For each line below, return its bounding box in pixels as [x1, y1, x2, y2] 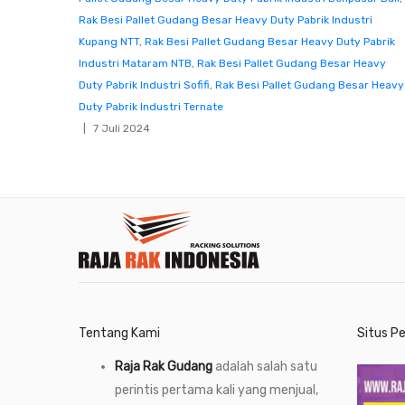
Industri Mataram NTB [79, 56, 192, 70]
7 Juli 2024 [93, 121, 150, 135]
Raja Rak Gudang [115, 358, 212, 374]
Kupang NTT [79, 34, 139, 48]
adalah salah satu [212, 358, 317, 374]
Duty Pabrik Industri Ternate [79, 99, 223, 113]
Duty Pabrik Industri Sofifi [79, 78, 210, 91]
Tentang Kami [79, 325, 160, 341]
